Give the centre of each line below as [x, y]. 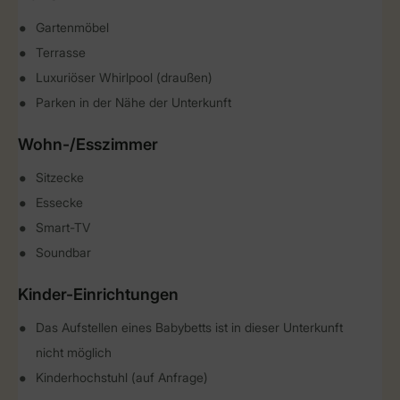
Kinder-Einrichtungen [98, 294]
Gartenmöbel [72, 27]
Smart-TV [63, 227]
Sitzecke [60, 177]
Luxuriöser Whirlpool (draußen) [124, 77]
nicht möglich [74, 352]
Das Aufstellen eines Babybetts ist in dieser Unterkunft [189, 327]
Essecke [59, 202]
